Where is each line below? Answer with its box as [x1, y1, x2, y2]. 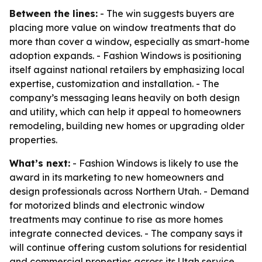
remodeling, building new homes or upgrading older [9, 120, 244, 132]
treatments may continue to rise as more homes [9, 213, 223, 225]
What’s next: [9, 157, 70, 169]
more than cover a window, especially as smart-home [9, 36, 250, 47]
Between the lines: [9, 8, 98, 19]
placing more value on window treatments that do [9, 22, 236, 33]
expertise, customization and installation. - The [9, 78, 219, 89]
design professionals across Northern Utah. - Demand [9, 185, 249, 197]
